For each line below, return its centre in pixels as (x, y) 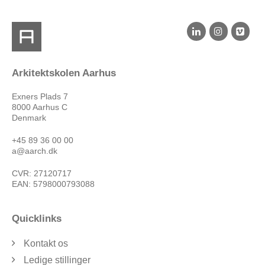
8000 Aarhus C (40, 107)
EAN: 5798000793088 (53, 184)
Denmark (29, 118)
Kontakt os (46, 244)
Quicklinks (37, 219)
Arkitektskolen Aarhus (64, 73)
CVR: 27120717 (42, 174)
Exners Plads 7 (40, 97)
